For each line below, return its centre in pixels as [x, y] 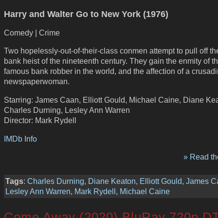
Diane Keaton [112, 181]
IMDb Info [20, 138]
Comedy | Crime [32, 32]
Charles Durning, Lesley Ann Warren [67, 110]
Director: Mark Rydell [40, 120]
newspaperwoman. [37, 82]
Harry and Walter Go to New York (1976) [86, 14]
